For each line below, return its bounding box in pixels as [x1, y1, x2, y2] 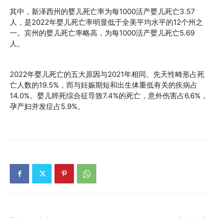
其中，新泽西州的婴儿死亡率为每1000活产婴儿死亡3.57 [10, 7, 195, 16]
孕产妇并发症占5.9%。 [10, 102, 85, 111]
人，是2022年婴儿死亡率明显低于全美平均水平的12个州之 [10, 18, 203, 27]
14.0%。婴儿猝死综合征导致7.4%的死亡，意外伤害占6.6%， [10, 91, 208, 100]
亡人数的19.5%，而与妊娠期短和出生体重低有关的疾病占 [10, 80, 198, 90]
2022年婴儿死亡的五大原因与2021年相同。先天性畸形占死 [10, 70, 204, 79]
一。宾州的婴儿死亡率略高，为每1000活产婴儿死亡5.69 [10, 28, 195, 37]
